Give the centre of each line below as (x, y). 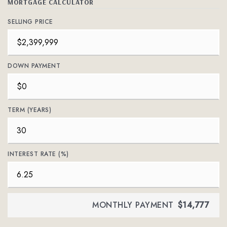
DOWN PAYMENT (34, 66)
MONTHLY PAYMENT (133, 205)
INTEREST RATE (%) (38, 154)
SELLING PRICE (30, 22)
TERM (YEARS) (29, 110)
